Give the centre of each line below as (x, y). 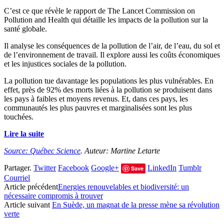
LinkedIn (162, 168)
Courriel (17, 178)
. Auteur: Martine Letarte (120, 151)
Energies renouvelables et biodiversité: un (123, 187)
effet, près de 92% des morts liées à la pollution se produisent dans (108, 90)
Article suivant (28, 205)
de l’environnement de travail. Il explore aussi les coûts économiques (112, 55)
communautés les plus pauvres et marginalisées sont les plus (98, 108)
